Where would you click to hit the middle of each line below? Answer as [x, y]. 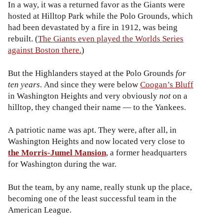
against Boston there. [45, 50]
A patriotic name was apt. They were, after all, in [92, 130]
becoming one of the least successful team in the [92, 199]
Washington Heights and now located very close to [96, 142]
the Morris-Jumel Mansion [57, 153]
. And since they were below [90, 84]
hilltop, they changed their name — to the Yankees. [97, 107]
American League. [40, 210]
